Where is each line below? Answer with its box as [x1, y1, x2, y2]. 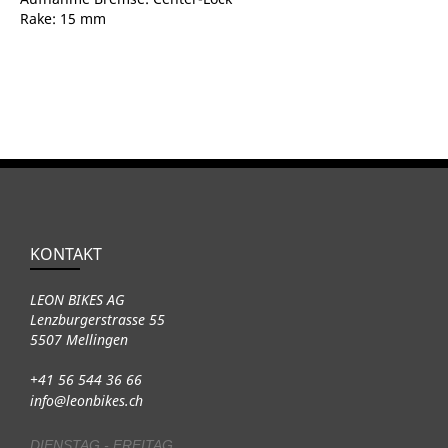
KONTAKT [30, 242, 102, 265]
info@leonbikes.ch [30, 390, 143, 410]
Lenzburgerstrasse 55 [30, 309, 165, 329]
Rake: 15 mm [20, 8, 106, 28]
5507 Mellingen [30, 329, 128, 349]
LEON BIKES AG [30, 289, 125, 309]
